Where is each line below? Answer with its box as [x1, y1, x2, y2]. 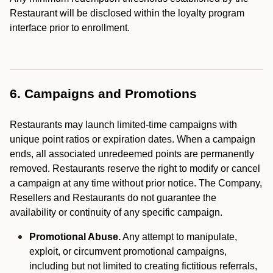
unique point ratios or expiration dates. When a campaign [10, 134, 255, 144]
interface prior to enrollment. [10, 23, 132, 33]
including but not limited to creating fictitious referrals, [29, 261, 257, 271]
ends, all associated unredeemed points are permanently [10, 149, 254, 159]
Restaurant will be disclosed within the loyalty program [10, 8, 244, 18]
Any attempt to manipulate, [121, 232, 237, 242]
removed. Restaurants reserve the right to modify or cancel [10, 163, 260, 174]
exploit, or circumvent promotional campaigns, [29, 246, 227, 257]
